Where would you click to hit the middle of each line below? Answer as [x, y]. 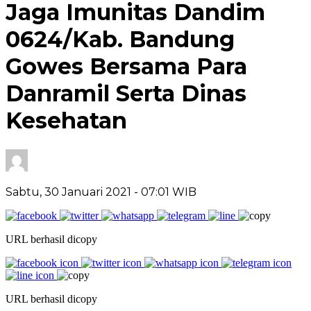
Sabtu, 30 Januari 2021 [70, 192]
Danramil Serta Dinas [126, 94]
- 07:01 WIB [165, 192]
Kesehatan [66, 121]
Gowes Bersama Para [126, 67]
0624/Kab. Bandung [120, 40]
